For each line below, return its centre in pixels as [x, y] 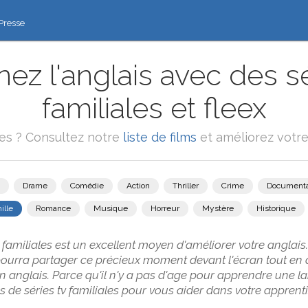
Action [138, 186]
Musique [110, 208]
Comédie [87, 186]
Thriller [185, 186]
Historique [276, 208]
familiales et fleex [154, 108]
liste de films [159, 137]
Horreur [165, 208]
